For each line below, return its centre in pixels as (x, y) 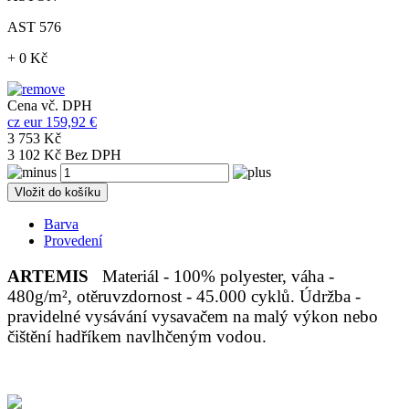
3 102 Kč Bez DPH (64, 154)
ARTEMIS (50, 276)
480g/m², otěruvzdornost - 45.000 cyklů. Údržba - (184, 296)
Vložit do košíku (58, 192)
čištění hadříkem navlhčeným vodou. (137, 336)
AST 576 (34, 26)
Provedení (73, 240)
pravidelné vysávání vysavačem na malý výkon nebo (193, 316)
